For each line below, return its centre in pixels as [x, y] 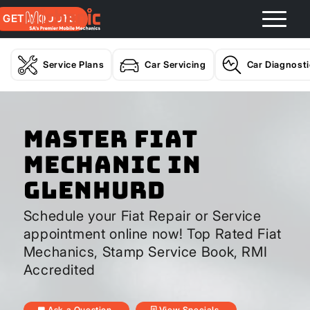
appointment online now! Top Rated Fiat [152, 234]
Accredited [59, 270]
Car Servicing [175, 64]
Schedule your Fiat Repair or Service [142, 216]
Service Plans [74, 64]
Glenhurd [94, 190]
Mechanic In [112, 164]
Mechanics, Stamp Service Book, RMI [145, 252]
